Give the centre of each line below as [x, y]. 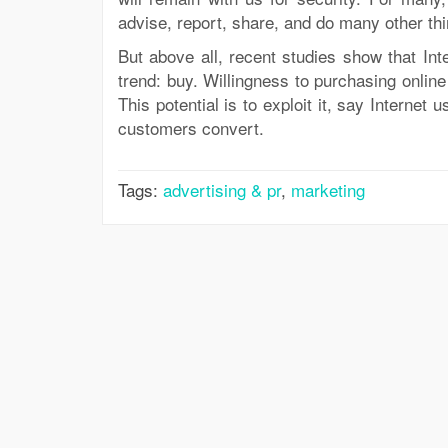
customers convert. [191, 127]
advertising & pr [222, 189]
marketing [328, 189]
